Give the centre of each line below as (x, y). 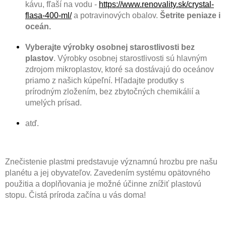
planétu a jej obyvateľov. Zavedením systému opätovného (108, 173)
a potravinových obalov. (116, 15)
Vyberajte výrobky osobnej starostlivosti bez (110, 47)
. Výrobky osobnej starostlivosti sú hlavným (130, 58)
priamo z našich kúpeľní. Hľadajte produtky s (105, 80)
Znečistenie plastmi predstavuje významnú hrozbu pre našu (111, 161)
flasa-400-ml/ (48, 15)
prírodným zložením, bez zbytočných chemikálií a (112, 91)
